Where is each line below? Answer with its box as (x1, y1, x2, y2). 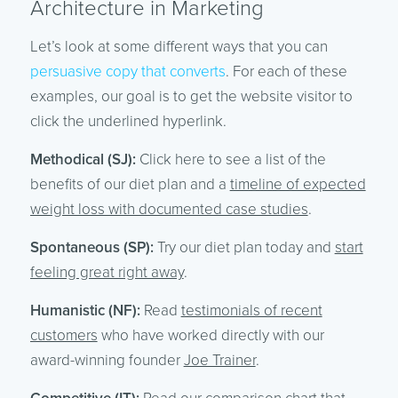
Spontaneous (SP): (29, 238, 157, 258)
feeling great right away (29, 263, 184, 283)
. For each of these (225, 62, 347, 82)
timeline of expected (229, 175, 366, 195)
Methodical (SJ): (29, 150, 136, 170)
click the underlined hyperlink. (29, 112, 227, 131)
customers (29, 326, 98, 346)
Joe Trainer (183, 351, 256, 370)
